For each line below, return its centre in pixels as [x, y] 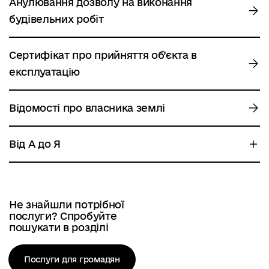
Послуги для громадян [72, 259]
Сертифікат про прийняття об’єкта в [103, 55]
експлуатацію [45, 72]
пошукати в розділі [59, 227]
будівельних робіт [56, 19]
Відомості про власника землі [87, 108]
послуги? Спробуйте [63, 216]
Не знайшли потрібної [67, 204]
